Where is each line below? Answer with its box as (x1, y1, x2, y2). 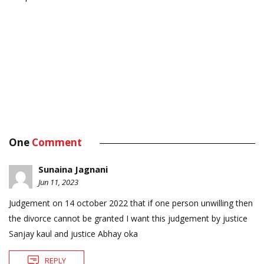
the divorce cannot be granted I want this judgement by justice (9, 212, 247, 224)
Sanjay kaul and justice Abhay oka (9, 227, 138, 239)
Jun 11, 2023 (38, 176, 78, 187)
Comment (32, 135, 82, 149)
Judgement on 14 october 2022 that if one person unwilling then (9, 197, 253, 209)
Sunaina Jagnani (38, 163, 108, 175)
